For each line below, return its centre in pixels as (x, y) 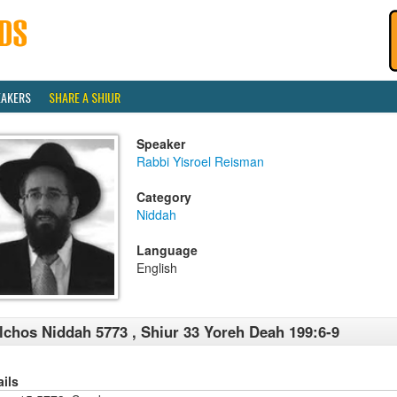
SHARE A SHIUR (85, 97)
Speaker (161, 144)
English (157, 268)
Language (167, 250)
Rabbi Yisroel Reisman (200, 161)
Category (164, 197)
